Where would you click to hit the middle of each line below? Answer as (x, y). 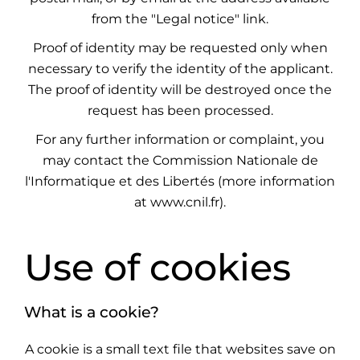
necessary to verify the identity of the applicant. (180, 69)
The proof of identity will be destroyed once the (180, 90)
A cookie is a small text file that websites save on (180, 349)
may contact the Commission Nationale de (180, 160)
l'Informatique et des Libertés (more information (180, 181)
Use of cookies (157, 267)
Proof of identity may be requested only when (180, 48)
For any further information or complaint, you (180, 139)
